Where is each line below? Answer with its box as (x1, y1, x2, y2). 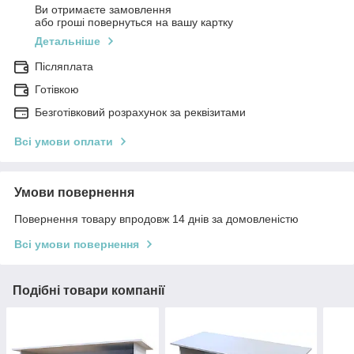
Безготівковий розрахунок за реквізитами (35, 106, 246, 119)
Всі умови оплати (14, 135, 113, 149)
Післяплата (35, 60, 93, 73)
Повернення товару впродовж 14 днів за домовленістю (14, 213, 299, 226)
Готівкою (35, 83, 79, 96)
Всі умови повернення (14, 238, 139, 251)
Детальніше (35, 35, 100, 48)
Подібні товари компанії (13, 284, 165, 298)
